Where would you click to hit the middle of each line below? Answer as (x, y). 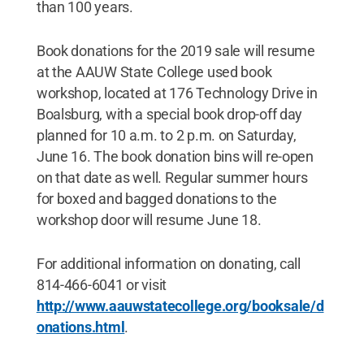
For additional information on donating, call (168, 264)
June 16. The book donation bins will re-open (175, 156)
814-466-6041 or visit (102, 285)
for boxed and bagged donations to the (156, 199)
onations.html (80, 327)
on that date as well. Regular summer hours (172, 178)
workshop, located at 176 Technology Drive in (177, 93)
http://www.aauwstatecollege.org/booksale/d (180, 306)
